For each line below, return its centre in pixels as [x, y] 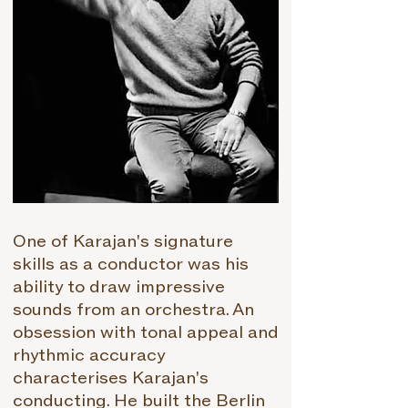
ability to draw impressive [119, 287]
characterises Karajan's [111, 378]
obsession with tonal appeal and [146, 333]
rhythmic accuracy [89, 356]
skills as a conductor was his [131, 265]
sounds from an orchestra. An [133, 310]
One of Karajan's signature [123, 242]
